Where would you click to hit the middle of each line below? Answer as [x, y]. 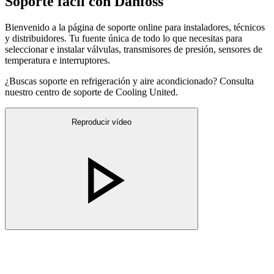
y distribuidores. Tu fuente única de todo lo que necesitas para [124, 38]
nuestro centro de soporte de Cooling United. [91, 92]
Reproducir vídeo [102, 122]
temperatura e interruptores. [57, 60]
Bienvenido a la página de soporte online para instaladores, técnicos [135, 27]
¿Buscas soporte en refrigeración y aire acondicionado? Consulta [129, 81]
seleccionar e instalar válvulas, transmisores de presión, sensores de [134, 49]
